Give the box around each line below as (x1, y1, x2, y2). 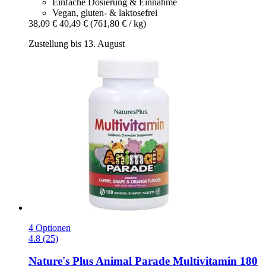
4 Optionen (28, 222, 71, 233)
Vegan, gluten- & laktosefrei (52, 7, 157, 18)
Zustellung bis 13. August (28, 38, 125, 49)
